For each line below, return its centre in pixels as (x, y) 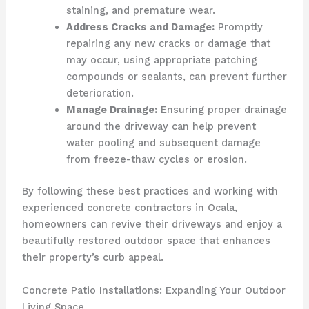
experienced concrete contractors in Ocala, (129, 208)
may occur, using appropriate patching (161, 60)
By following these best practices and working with (150, 191)
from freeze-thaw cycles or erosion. (156, 160)
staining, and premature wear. (140, 11)
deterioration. (100, 93)
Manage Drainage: (111, 110)
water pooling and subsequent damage (163, 143)
